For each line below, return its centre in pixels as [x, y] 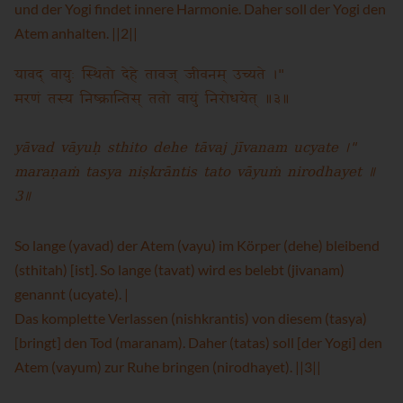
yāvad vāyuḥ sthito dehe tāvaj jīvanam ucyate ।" [185, 148]
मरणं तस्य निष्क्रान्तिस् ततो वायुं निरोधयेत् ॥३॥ [152, 99]
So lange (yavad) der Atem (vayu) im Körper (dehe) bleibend [197, 245]
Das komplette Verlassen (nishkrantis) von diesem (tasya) [191, 318]
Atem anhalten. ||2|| [76, 33]
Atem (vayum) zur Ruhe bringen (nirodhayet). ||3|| [168, 367]
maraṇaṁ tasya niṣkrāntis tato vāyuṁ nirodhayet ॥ [195, 173]
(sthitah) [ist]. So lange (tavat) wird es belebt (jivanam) [179, 269]
